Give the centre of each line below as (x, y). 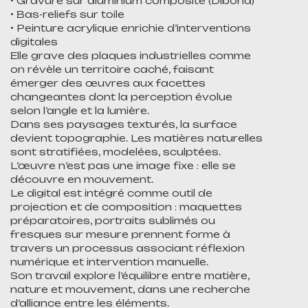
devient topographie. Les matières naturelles (136, 138)
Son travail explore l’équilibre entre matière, (130, 275)
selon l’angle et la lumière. (80, 110)
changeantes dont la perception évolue (121, 97)
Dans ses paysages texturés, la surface (124, 124)
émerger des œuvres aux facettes (108, 83)
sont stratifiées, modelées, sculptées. (115, 152)
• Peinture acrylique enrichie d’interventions (131, 28)
